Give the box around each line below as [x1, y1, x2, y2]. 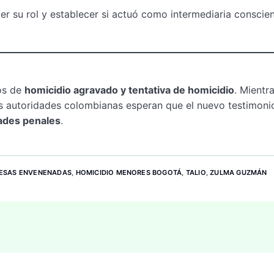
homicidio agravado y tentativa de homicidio [24, 83, 234, 96]
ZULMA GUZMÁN [210, 168, 267, 177]
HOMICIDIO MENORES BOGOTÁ [75, 168, 182, 177]
